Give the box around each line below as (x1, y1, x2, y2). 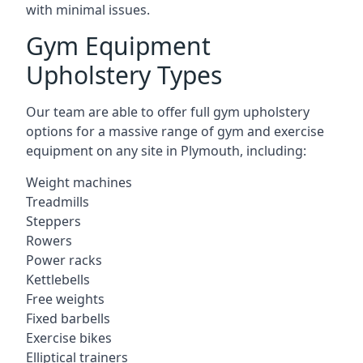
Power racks (26, 251, 102, 269)
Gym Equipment (26, 29, 211, 62)
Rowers (26, 232, 72, 250)
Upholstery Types (26, 58, 222, 92)
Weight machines (26, 173, 132, 191)
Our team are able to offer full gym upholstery (26, 103, 310, 121)
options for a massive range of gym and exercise (26, 122, 324, 140)
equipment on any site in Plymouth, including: (26, 142, 306, 160)
